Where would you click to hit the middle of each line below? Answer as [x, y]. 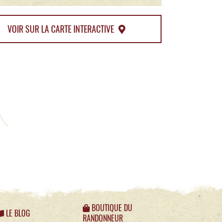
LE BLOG [17, 213]
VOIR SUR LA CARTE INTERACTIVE [61, 29]
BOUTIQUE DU [111, 208]
